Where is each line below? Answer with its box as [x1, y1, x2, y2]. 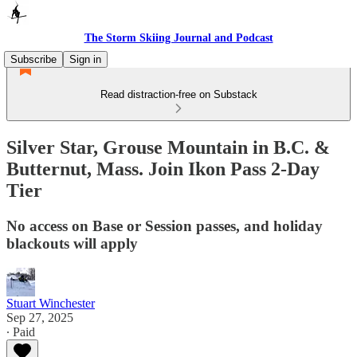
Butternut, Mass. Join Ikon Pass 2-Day [6, 158, 320, 179]
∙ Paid [6, 324, 35, 339]
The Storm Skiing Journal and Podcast [84, 32, 273, 44]
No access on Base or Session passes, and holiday [6, 217, 323, 234]
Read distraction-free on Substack [100, 88, 257, 100]
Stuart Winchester [6, 296, 95, 310]
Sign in [69, 53, 101, 65]
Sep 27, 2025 [6, 310, 73, 324]
